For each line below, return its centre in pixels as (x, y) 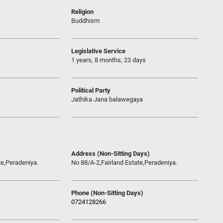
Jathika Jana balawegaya (107, 99)
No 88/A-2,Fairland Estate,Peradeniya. (124, 163)
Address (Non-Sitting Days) (111, 154)
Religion (82, 12)
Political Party (91, 90)
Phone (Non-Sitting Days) (107, 193)
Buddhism (85, 21)
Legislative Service (98, 51)
